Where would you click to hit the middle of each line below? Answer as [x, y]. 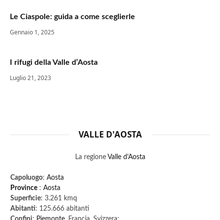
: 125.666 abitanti [62, 209]
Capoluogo [27, 178]
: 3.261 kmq [59, 199]
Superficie [26, 199]
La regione [91, 157]
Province [24, 188]
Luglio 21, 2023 [30, 78]
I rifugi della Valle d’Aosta [54, 63]
